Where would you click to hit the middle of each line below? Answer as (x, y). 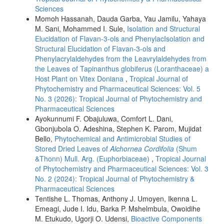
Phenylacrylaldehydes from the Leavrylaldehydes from (121, 58)
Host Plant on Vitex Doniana (80, 78)
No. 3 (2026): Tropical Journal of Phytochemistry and (118, 98)
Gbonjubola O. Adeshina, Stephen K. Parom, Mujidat (118, 128)
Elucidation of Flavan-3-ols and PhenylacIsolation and (120, 38)
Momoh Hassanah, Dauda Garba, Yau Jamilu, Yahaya (120, 18)
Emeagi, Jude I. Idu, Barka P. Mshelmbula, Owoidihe (118, 208)
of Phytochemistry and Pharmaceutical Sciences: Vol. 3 (122, 168)
